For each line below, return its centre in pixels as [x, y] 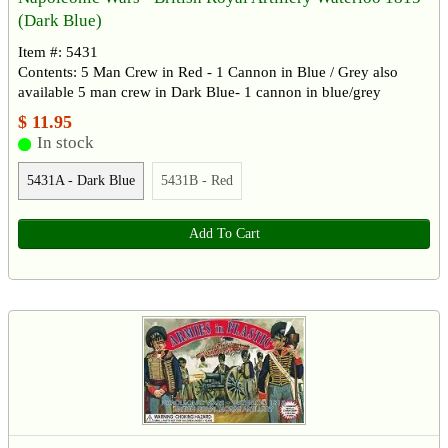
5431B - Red [197, 180]
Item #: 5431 [58, 52]
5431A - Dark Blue [81, 180]
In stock [65, 143]
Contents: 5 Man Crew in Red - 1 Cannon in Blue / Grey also [208, 72]
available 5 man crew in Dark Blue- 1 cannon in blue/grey [199, 92]
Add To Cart [224, 233]
